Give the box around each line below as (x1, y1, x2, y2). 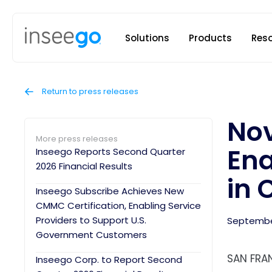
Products (189, 31, 232, 44)
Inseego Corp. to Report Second (36, 253, 182, 266)
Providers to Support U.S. (36, 214, 146, 226)
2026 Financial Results (36, 160, 132, 172)
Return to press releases (39, 86, 138, 97)
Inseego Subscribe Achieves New (36, 185, 184, 197)
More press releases (36, 133, 118, 144)
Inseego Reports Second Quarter (36, 145, 185, 158)
